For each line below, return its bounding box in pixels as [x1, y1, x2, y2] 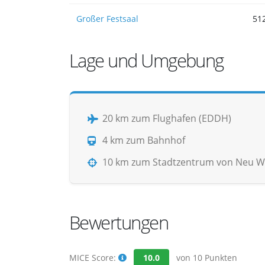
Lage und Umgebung [69, 48, 224, 73]
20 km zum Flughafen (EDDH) [102, 112, 231, 125]
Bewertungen [69, 210, 169, 235]
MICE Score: [69, 252, 118, 264]
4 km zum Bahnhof [102, 134, 185, 147]
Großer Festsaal [76, 13, 138, 25]
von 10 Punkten [174, 252, 237, 264]
